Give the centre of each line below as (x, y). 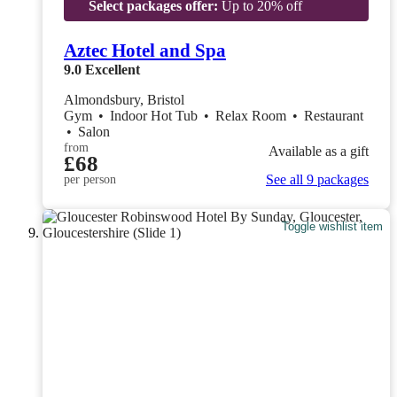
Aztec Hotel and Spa (145, 50)
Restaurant (334, 115)
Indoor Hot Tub (156, 115)
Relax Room (253, 115)
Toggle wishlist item (333, 227)
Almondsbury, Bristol (124, 99)
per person (90, 179)
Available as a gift (319, 152)
